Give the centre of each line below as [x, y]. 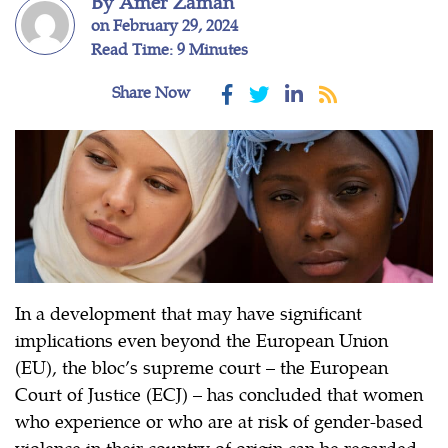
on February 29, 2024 [164, 24]
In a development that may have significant [188, 312]
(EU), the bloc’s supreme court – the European [201, 366]
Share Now [150, 91]
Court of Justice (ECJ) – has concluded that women [219, 393]
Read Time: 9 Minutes [169, 48]
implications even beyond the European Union [201, 339]
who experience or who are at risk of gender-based [219, 420]
